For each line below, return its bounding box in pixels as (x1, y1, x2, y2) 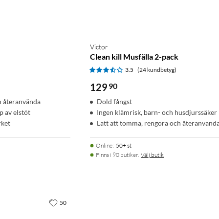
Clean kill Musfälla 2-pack (90, 52, 178, 62)
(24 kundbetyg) (137, 66, 176, 74)
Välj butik (141, 151, 164, 159)
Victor (90, 43, 108, 51)
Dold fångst (97, 97, 132, 106)
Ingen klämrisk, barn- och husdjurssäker (97, 108, 217, 117)
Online (96, 142, 112, 150)
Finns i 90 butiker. (96, 151, 139, 159)
